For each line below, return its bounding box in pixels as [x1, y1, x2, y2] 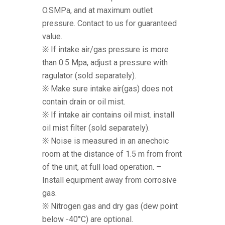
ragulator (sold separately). [42, 71, 136, 81]
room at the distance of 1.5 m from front [42, 149, 182, 159]
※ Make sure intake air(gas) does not [42, 84, 173, 94]
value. [42, 32, 62, 42]
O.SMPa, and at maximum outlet [42, 6, 153, 16]
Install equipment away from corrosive [42, 175, 177, 185]
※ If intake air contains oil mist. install [42, 110, 174, 120]
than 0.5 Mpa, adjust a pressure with [42, 58, 168, 68]
